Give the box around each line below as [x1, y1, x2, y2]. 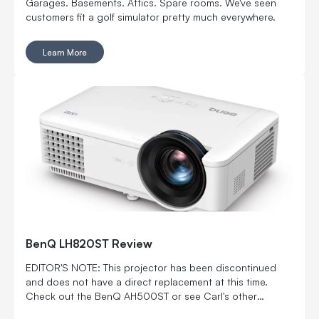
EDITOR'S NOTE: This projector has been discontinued [26, 260, 276, 274]
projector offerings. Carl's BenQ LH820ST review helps [26, 303, 277, 317]
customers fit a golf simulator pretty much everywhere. [26, 9, 276, 23]
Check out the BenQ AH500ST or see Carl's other [26, 288, 257, 303]
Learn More [43, 46, 87, 58]
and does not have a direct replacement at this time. [26, 274, 268, 288]
